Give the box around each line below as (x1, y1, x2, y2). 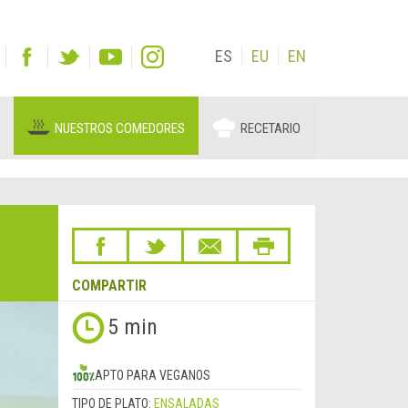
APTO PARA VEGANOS (94, 368, 210, 383)
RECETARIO (240, 120, 301, 138)
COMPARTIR (71, 277, 147, 295)
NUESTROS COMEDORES (55, 120, 185, 138)
